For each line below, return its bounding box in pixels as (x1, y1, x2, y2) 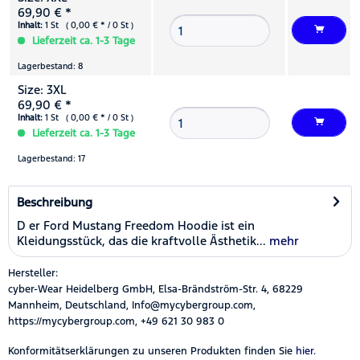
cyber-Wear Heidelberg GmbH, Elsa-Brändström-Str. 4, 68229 (8, 282, 303, 296)
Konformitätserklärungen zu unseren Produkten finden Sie (8, 344, 292, 358)
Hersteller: (8, 266, 58, 280)
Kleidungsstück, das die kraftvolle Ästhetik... (17, 232, 266, 248)
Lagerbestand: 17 (18, 153, 85, 164)
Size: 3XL (18, 81, 67, 97)
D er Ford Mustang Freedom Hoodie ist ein (17, 217, 255, 233)
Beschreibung (17, 194, 92, 210)
